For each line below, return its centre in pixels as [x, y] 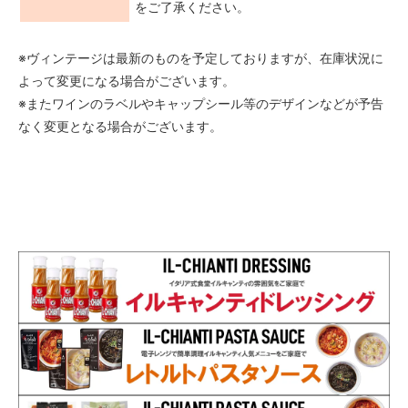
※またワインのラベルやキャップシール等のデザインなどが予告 [201, 103]
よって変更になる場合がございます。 [127, 80]
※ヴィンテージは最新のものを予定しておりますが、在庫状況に [201, 57]
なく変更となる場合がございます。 [120, 126]
